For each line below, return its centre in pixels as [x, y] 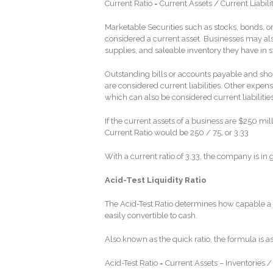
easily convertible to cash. [151, 215]
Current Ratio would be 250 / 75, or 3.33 [177, 132]
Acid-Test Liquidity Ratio [156, 180]
